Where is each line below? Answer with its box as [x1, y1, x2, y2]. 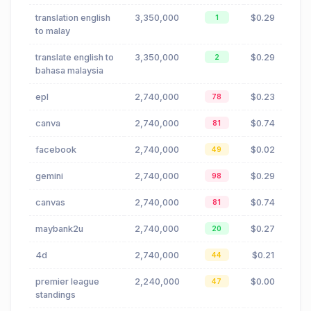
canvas [35, 197, 65, 208]
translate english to [35, 52, 114, 63]
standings [35, 289, 76, 301]
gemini [35, 171, 63, 182]
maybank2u [35, 224, 83, 235]
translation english [35, 12, 110, 24]
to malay [35, 26, 70, 37]
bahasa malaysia [35, 65, 103, 76]
